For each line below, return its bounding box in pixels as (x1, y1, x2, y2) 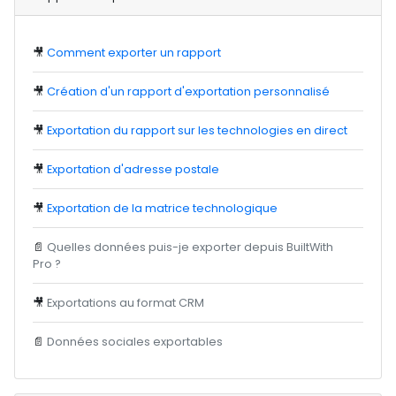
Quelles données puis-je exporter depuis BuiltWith (47, 240, 334, 255)
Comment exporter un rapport (47, 45, 222, 60)
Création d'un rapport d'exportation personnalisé (47, 84, 331, 99)
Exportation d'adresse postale (47, 162, 220, 177)
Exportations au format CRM (47, 295, 205, 310)
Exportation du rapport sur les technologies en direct (47, 123, 348, 138)
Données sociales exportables (47, 334, 224, 349)
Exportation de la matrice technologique (47, 201, 278, 216)
